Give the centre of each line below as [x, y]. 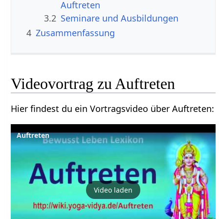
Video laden [113, 190]
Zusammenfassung [76, 33]
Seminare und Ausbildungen [120, 18]
